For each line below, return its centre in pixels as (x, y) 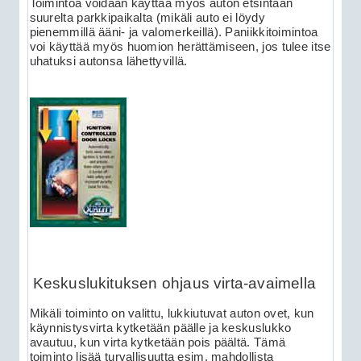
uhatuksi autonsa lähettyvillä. (108, 62)
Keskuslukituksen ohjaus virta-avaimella (174, 283)
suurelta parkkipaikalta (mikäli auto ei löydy (147, 18)
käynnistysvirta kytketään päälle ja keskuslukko (160, 328)
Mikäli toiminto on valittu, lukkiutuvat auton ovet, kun (172, 314)
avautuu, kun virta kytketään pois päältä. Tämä (158, 343)
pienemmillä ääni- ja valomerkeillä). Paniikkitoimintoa (174, 33)
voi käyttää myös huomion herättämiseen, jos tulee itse (180, 47)
